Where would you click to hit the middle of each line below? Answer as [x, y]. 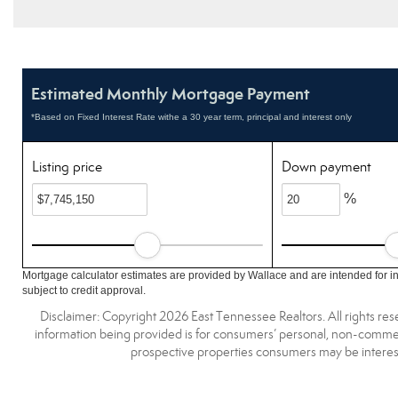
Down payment [327, 167]
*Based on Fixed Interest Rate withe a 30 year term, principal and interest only [191, 117]
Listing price [67, 167]
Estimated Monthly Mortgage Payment [171, 94]
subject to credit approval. [84, 291]
